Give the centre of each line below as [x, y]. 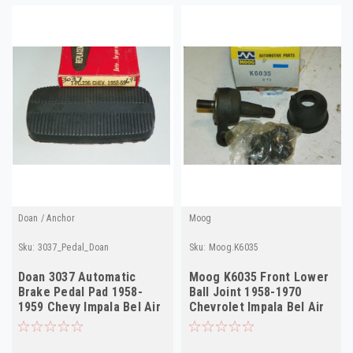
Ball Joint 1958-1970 [245, 292]
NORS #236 [48, 321]
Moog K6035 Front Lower [258, 277]
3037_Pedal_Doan [73, 247]
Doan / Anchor [46, 218]
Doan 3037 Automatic [77, 277]
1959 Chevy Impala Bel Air [89, 307]
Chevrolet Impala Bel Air [256, 307]
